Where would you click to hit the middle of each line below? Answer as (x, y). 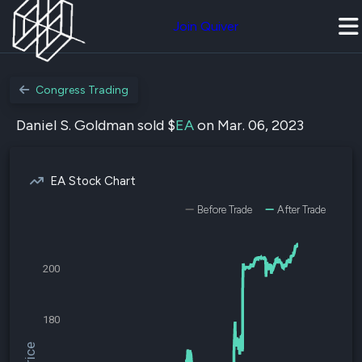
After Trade (301, 210)
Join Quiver (206, 26)
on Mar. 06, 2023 (249, 125)
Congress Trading (82, 90)
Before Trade (225, 210)
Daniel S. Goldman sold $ (96, 125)
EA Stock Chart (93, 181)
